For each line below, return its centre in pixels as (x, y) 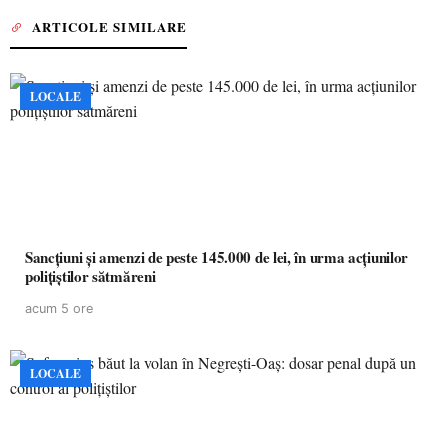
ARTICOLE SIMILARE (109, 26)
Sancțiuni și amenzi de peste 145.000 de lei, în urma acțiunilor (216, 257)
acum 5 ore (59, 308)
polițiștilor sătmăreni (90, 276)
